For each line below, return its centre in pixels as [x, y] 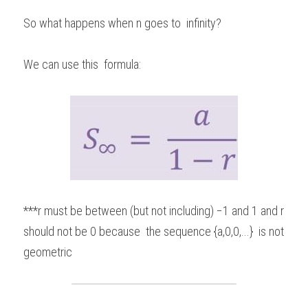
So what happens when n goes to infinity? [125, 23]
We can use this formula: [84, 64]
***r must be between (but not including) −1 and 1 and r [154, 210]
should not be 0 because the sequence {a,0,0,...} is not [154, 231]
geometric [49, 252]
